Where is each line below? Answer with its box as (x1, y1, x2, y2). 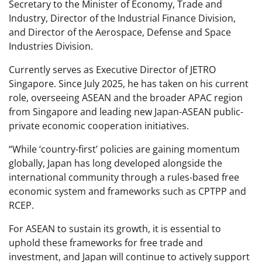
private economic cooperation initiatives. (9, 119, 189, 133)
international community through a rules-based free (9, 171, 239, 184)
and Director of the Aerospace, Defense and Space (9, 26, 231, 39)
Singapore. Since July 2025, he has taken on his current (9, 77, 249, 91)
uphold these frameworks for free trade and (9, 236, 203, 250)
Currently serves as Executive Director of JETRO (9, 63, 216, 77)
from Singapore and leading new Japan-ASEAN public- (9, 105, 243, 119)
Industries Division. (9, 40, 93, 53)
